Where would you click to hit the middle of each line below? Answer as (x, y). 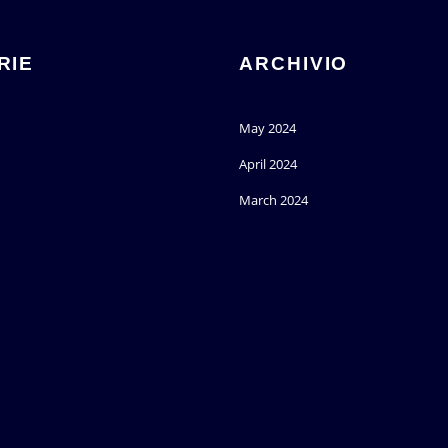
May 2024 (267, 128)
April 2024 (268, 164)
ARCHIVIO (294, 64)
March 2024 (273, 200)
